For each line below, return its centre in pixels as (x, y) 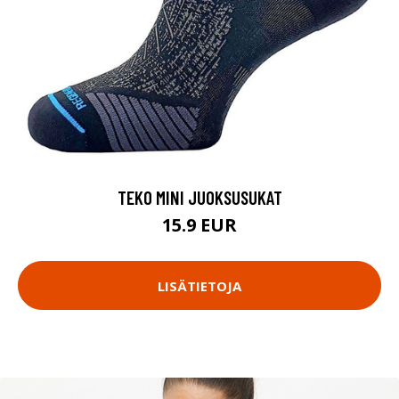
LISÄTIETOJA (199, 285)
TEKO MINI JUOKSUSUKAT (199, 197)
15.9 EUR (199, 225)
